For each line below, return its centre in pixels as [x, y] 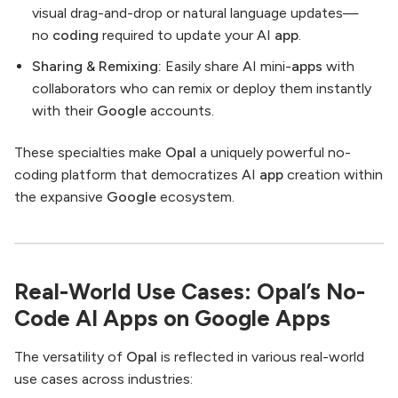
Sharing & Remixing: [97, 66]
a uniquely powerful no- [274, 153]
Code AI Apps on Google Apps [172, 318]
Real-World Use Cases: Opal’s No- [190, 292]
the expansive [60, 197]
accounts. [180, 110]
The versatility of [70, 357]
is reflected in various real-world [261, 357]
